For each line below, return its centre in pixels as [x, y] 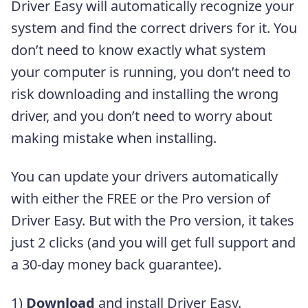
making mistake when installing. [114, 137]
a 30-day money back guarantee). [116, 264]
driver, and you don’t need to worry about [142, 115]
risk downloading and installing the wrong [145, 93]
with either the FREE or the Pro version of [141, 198]
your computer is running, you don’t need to [151, 71]
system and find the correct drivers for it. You [154, 27]
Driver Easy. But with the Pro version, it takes [153, 220]
